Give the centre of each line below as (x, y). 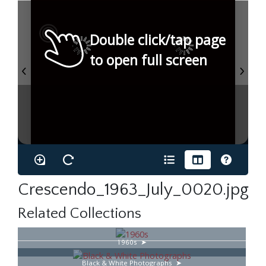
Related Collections (80, 213)
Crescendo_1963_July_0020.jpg (133, 189)
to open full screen (148, 60)
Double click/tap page (158, 40)
